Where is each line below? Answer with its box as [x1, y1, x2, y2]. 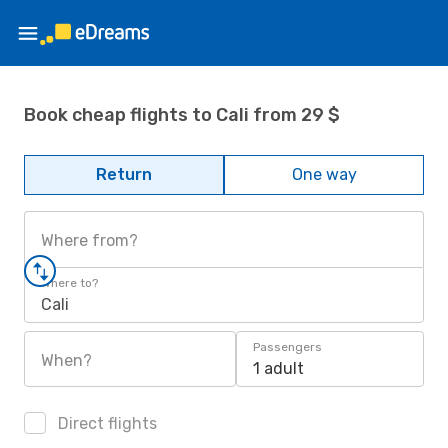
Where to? [41, 276, 98, 290]
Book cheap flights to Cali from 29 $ [24, 103, 340, 126]
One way [291, 165, 357, 184]
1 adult [253, 359, 304, 378]
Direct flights [54, 414, 157, 433]
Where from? [41, 231, 138, 250]
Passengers [253, 340, 322, 354]
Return [96, 165, 152, 184]
